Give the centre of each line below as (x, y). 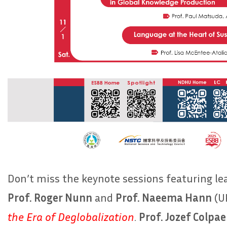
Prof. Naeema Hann (164, 197)
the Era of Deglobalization (71, 217)
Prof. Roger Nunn (50, 197)
